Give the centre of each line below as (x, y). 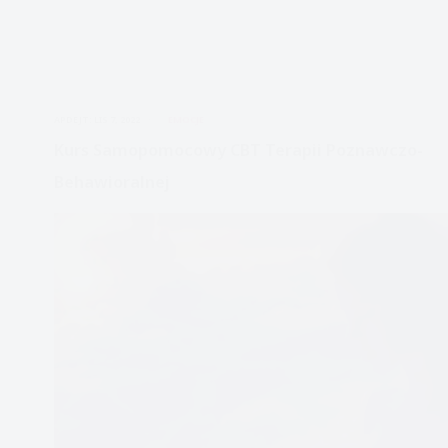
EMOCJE (186, 119)
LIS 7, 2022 (117, 119)
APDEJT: (72, 119)
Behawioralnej (111, 182)
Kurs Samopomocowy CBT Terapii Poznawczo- (238, 150)
